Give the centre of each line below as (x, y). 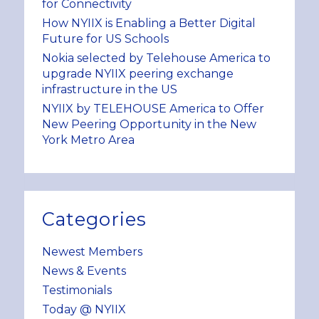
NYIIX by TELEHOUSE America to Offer (153, 108)
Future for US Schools (105, 38)
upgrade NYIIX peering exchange (137, 73)
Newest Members (92, 251)
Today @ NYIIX (84, 309)
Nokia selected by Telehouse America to (156, 58)
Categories (94, 219)
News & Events (84, 271)
